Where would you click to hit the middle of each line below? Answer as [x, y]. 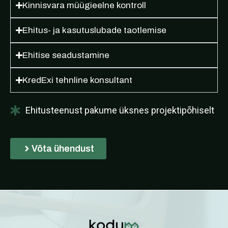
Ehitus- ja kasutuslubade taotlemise [95, 31]
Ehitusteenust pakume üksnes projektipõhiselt [120, 110]
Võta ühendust [63, 149]
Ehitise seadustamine [66, 55]
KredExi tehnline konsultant [78, 80]
